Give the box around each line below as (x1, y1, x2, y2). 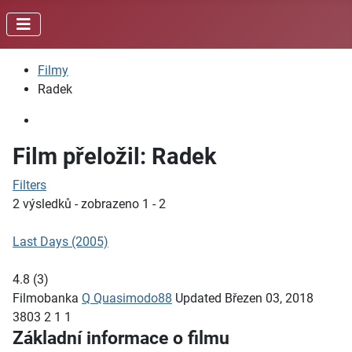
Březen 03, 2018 (225, 291, 313, 306)
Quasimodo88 (93, 291, 172, 306)
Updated (175, 291, 222, 306)
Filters (13, 178, 46, 192)
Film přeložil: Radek (13, 143, 216, 170)
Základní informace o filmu (13, 327, 229, 349)
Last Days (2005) (13, 234, 108, 249)
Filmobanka (13, 291, 79, 306)
